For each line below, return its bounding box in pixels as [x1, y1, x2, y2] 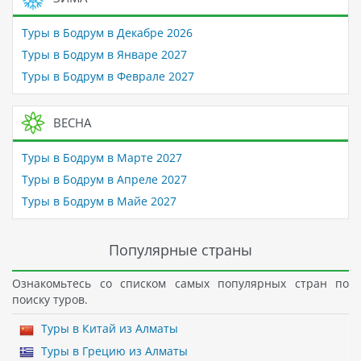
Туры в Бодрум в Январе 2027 [21, 47, 187, 63]
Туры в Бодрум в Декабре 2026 [21, 25, 193, 41]
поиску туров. [12, 291, 88, 307]
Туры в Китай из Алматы [37, 321, 178, 337]
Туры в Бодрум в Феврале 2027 [21, 68, 194, 85]
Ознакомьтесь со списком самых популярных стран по [12, 275, 349, 291]
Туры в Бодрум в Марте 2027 [21, 150, 182, 166]
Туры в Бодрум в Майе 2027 [21, 193, 176, 210]
